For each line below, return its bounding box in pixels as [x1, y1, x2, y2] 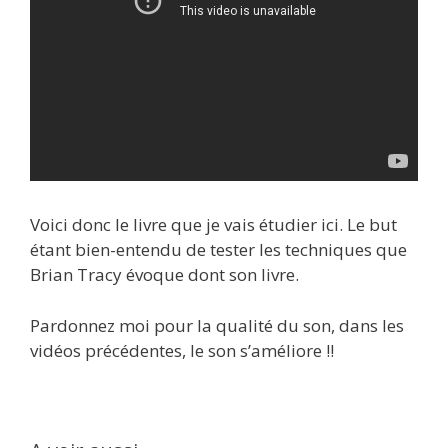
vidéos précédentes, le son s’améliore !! [30, 338, 334, 362]
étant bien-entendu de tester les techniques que [30, 238, 407, 262]
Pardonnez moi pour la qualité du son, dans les [30, 313, 404, 337]
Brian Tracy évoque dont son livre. [30, 263, 299, 287]
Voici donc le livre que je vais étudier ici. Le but [30, 213, 397, 237]
